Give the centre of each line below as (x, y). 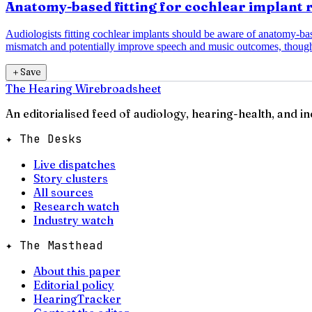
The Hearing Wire (53, 89)
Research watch (76, 206)
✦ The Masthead (54, 246)
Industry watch (73, 220)
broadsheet (131, 89)
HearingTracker (77, 299)
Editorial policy (74, 285)
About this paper (77, 271)
